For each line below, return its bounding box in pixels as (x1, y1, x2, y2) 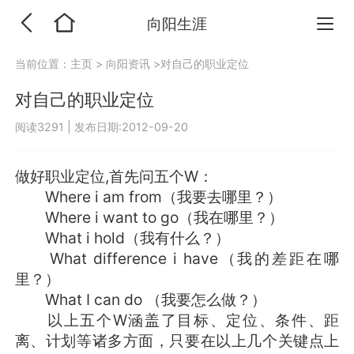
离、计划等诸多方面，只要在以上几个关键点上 (14, 331, 340, 351)
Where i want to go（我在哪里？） (14, 208, 284, 228)
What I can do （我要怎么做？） (14, 290, 266, 310)
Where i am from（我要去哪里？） (14, 187, 282, 207)
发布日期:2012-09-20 (73, 119, 188, 134)
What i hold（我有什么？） (14, 228, 230, 248)
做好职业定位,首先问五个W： (14, 167, 213, 186)
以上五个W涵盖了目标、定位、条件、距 (14, 311, 340, 330)
